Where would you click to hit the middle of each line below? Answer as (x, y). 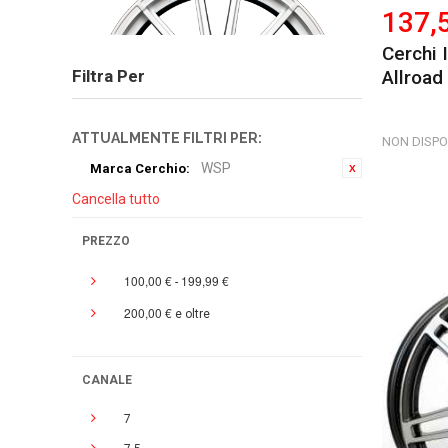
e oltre (191, 313)
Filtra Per (108, 75)
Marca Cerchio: (139, 168)
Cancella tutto (116, 198)
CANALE (107, 379)
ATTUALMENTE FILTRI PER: (167, 137)
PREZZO (106, 240)
